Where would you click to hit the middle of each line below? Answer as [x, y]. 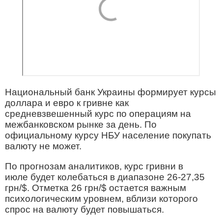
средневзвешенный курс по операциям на [98, 113]
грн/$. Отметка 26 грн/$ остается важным [96, 188]
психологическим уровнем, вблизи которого [101, 198]
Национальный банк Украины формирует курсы [110, 92]
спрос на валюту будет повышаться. [84, 209]
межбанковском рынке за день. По [81, 124]
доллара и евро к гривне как [67, 103]
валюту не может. [43, 146]
